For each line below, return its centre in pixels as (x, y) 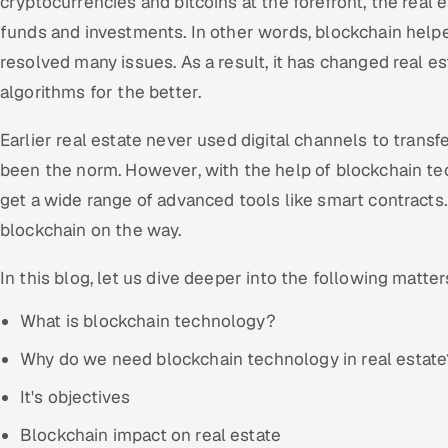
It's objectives (75, 397)
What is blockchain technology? (148, 321)
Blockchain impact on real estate (151, 435)
